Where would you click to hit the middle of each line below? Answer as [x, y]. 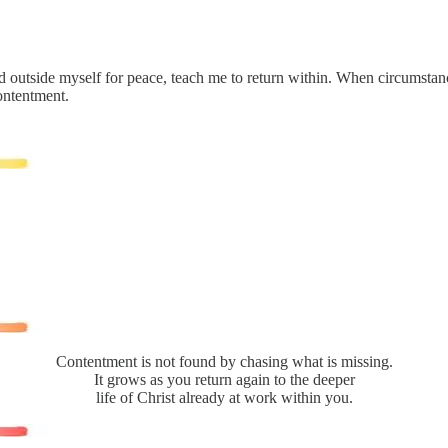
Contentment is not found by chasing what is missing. [224, 361]
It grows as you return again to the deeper [224, 379]
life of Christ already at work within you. [224, 397]
